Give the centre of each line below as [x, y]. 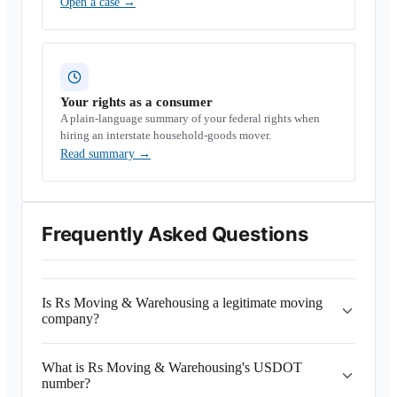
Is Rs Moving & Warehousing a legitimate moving [182, 303]
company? [70, 319]
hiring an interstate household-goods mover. [166, 135]
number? [66, 383]
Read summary [99, 154]
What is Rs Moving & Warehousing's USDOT [172, 367]
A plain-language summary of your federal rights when [190, 118]
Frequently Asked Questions [175, 234]
